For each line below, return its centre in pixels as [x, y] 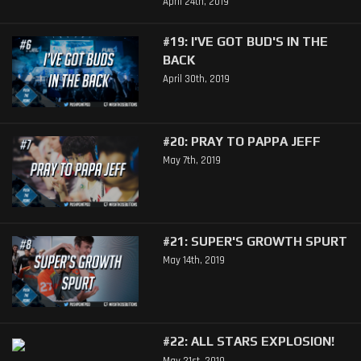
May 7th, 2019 [191, 161]
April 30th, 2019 [196, 79]
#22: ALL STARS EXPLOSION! [248, 341]
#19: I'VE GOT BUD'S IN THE [245, 41]
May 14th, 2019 [193, 261]
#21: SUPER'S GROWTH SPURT [255, 241]
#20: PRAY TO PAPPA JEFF [241, 141]
